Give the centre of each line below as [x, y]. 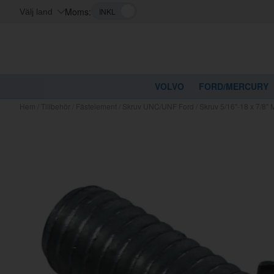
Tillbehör [56, 106]
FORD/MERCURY [234, 86]
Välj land [36, 12]
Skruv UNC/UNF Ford [158, 106]
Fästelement [96, 106]
